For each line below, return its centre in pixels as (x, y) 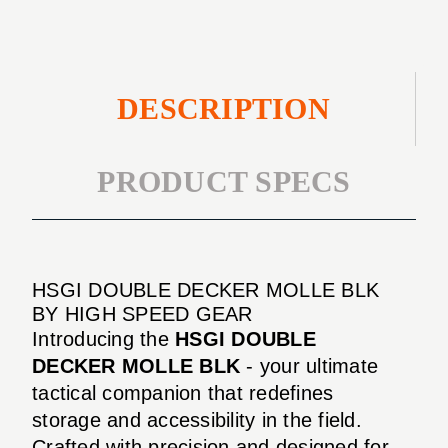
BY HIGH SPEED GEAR (142, 313)
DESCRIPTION (223, 108)
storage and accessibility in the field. (197, 419)
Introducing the (103, 338)
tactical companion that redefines (183, 392)
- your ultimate (309, 365)
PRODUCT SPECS (224, 182)
